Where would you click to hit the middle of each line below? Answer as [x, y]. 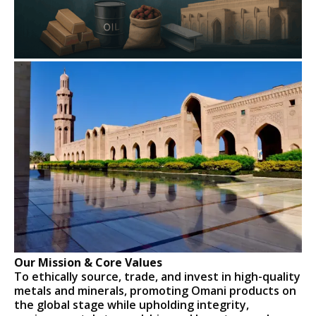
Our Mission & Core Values [89, 262]
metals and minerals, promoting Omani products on [156, 290]
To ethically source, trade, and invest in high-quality [158, 276]
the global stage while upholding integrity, [132, 304]
